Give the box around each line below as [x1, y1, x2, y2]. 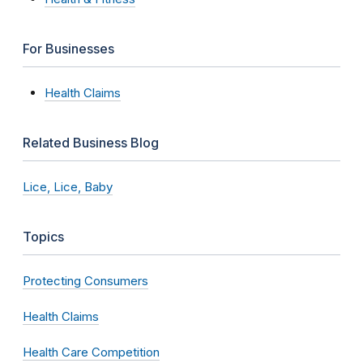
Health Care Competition [23, 344, 160, 360]
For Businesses [23, 40, 114, 57]
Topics [23, 228, 64, 245]
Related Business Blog [23, 134, 159, 151]
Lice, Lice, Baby [23, 178, 113, 194]
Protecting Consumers [23, 272, 148, 288]
